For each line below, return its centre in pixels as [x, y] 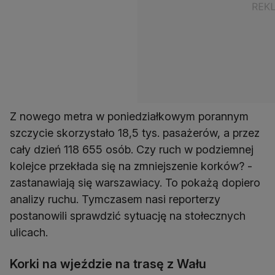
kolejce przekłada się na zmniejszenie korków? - [131, 166]
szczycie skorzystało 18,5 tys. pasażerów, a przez [135, 133]
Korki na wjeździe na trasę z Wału [108, 264]
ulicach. [29, 233]
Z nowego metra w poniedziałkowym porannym [129, 117]
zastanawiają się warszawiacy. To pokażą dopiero [135, 183]
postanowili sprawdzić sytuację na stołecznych [128, 216]
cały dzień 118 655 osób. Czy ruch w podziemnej [132, 150]
